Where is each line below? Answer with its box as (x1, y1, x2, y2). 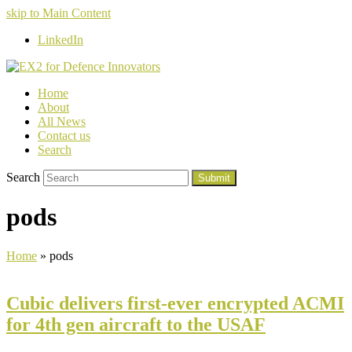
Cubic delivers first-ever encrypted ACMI (6, 292, 344, 313)
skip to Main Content (6, 6, 111, 20)
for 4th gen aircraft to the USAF (6, 313, 266, 335)
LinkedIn (38, 33, 83, 46)
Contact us (38, 129, 90, 142)
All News (38, 115, 86, 128)
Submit (198, 172, 230, 184)
